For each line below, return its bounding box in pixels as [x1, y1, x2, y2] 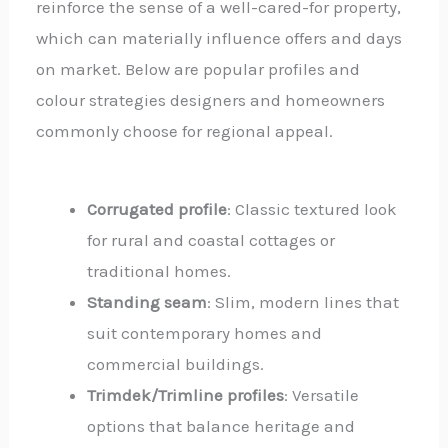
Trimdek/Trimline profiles [87, 385, 285, 405]
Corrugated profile [87, 199, 228, 219]
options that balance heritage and [87, 416, 356, 436]
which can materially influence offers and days [36, 27, 403, 48]
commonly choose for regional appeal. [36, 120, 334, 141]
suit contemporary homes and [87, 323, 323, 343]
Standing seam [87, 292, 208, 312]
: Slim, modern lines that [207, 292, 400, 312]
